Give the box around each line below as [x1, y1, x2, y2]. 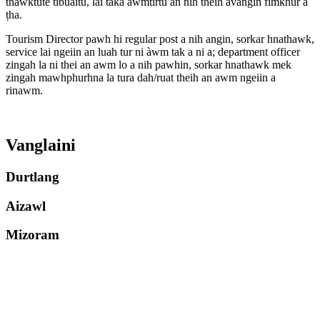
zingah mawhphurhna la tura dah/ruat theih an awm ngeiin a [6, 71, 276, 84]
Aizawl [6, 198, 46, 214]
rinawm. [6, 84, 43, 97]
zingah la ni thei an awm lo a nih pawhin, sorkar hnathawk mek [6, 59, 291, 71]
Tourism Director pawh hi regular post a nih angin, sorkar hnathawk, [6, 33, 314, 46]
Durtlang [6, 169, 59, 185]
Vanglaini [6, 136, 76, 155]
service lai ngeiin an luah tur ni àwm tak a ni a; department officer [6, 46, 300, 59]
